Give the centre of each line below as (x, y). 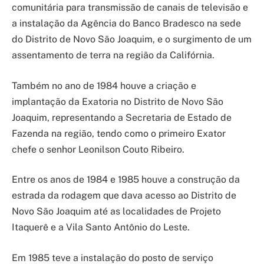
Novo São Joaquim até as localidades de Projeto (116, 212)
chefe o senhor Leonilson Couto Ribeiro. (98, 149)
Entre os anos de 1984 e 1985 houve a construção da (126, 180)
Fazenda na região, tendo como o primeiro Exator (119, 133)
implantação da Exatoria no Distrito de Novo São (118, 101)
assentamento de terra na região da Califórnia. (113, 55)
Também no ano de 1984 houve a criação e (104, 85)
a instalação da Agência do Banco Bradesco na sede (126, 23)
